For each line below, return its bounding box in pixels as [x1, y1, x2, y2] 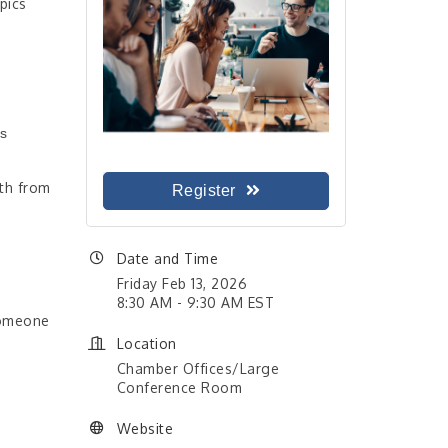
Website [116, 419, 174, 437]
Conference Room [116, 378, 243, 396]
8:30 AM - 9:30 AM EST [116, 293, 275, 311]
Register [171, 181, 236, 199]
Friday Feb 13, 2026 [116, 274, 248, 292]
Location [116, 334, 177, 352]
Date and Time [116, 249, 219, 267]
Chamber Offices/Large [116, 359, 280, 377]
